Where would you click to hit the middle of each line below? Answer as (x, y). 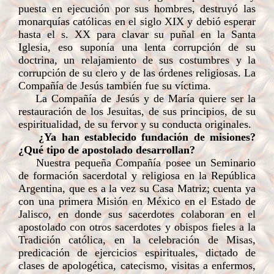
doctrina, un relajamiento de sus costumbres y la (137, 60)
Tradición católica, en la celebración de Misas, (137, 240)
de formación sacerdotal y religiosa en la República (137, 176)
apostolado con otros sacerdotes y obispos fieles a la (137, 227)
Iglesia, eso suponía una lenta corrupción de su (137, 47)
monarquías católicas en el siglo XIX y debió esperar (137, 21)
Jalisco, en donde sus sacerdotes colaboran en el (137, 214)
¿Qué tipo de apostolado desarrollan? (107, 150)
